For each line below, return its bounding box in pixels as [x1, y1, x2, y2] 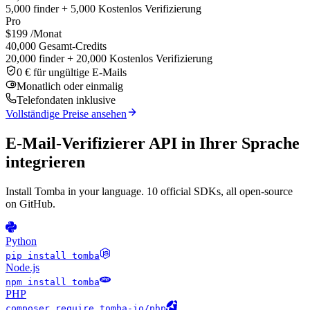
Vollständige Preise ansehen [6, 108, 127, 120]
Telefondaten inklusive [17, 94, 116, 107]
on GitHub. [6, 198, 55, 210]
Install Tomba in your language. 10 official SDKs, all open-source [6, 185, 293, 198]
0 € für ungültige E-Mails [17, 66, 127, 79]
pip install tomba [6, 250, 100, 262]
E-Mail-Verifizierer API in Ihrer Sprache [6, 134, 300, 153]
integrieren [6, 153, 85, 172]
